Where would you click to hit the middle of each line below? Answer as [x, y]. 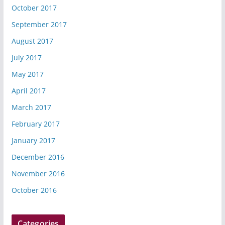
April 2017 [28, 91]
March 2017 [31, 107]
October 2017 [34, 8]
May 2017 [27, 74]
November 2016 [38, 174]
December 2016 [38, 157]
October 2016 [34, 190]
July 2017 [26, 58]
